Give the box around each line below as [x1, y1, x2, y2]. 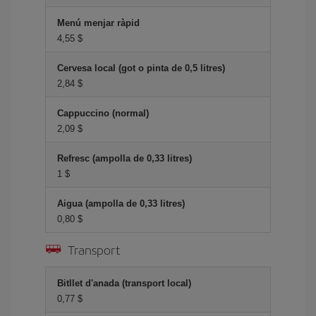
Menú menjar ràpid [57, 17, 140, 28]
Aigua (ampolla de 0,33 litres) [57, 197, 185, 209]
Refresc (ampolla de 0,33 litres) [57, 152, 192, 164]
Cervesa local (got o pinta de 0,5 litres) [57, 62, 225, 73]
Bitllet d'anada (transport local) [57, 277, 191, 288]
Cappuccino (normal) [57, 107, 149, 119]
